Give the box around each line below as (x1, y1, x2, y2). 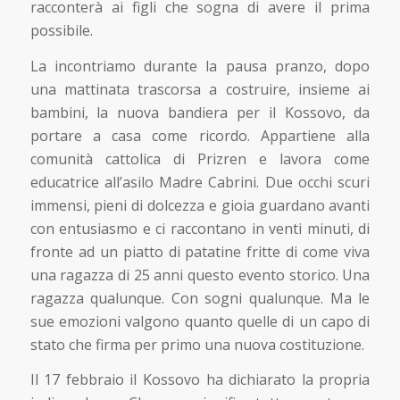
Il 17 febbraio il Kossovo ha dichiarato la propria (29, 370, 371, 390)
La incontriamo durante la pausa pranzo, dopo (29, 55, 371, 76)
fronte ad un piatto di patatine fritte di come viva (29, 241, 371, 262)
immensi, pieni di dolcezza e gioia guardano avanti (29, 195, 371, 215)
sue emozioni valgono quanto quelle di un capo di (29, 311, 371, 331)
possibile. (29, 20, 93, 40)
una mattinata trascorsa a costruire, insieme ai (29, 79, 371, 99)
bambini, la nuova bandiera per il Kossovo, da (29, 102, 371, 122)
